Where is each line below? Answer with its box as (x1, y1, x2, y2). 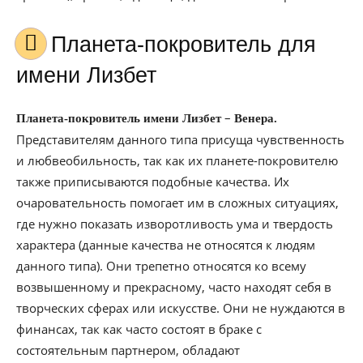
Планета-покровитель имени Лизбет (16, 112, 224, 125)
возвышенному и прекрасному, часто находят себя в (16, 279, 331, 295)
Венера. (234, 112, 277, 125)
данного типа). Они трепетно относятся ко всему (16, 258, 306, 274)
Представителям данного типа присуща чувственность (16, 131, 344, 147)
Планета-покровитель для (51, 32, 66, 57)
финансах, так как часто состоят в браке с (16, 321, 262, 337)
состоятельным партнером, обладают (16, 342, 240, 358)
